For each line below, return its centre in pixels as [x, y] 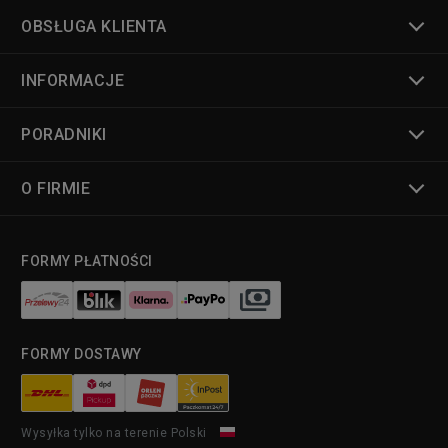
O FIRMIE [55, 189]
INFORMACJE [72, 81]
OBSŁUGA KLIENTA [94, 27]
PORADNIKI [64, 135]
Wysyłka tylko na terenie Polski [115, 433]
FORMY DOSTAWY [81, 354]
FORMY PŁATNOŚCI [87, 261]
